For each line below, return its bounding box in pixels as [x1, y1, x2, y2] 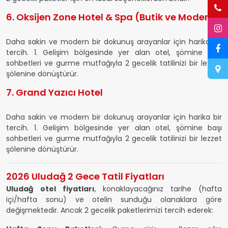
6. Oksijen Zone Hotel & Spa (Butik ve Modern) [6, 11, 219, 23]
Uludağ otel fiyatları [6, 184, 95, 194]
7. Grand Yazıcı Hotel [6, 86, 105, 99]
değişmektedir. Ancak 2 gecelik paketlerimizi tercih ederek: [6, 205, 213, 215]
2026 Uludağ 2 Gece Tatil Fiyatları [6, 170, 164, 183]
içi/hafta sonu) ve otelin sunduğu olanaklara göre [6, 194, 222, 205]
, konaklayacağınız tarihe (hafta [94, 184, 222, 194]
